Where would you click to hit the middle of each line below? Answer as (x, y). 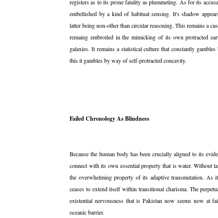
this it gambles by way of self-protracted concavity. (128, 60)
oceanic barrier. (88, 212)
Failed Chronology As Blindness (109, 118)
